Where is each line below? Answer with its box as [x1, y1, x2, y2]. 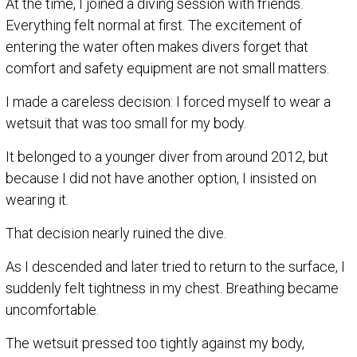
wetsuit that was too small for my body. [6, 114, 246, 131]
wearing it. [6, 190, 69, 208]
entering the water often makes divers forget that [6, 37, 308, 55]
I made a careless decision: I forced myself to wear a [6, 92, 331, 110]
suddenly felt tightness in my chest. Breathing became [6, 279, 339, 296]
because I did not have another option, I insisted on [6, 169, 316, 186]
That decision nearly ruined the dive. [6, 224, 226, 241]
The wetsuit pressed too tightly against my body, [6, 334, 304, 351]
